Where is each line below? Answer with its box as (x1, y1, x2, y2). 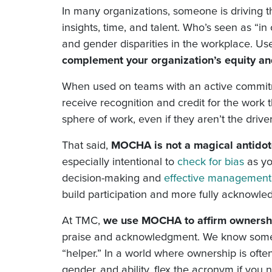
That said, (62, 136, 111, 153)
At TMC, (62, 211, 103, 228)
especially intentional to (62, 152, 177, 169)
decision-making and (62, 169, 164, 186)
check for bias (177, 152, 244, 169)
